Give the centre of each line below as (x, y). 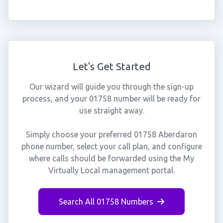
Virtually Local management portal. (111, 170)
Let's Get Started (111, 66)
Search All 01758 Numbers (106, 202)
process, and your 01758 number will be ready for (111, 99)
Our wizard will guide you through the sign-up (111, 87)
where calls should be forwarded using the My (111, 158)
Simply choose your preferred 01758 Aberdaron (111, 134)
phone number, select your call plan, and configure (111, 146)
